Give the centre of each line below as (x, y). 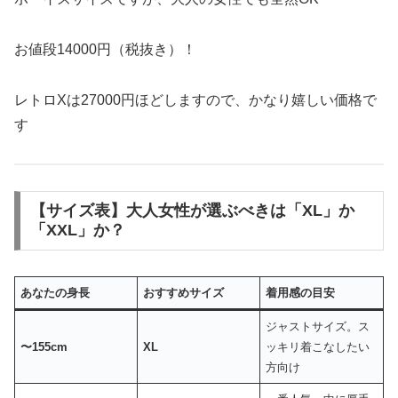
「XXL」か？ (77, 231)
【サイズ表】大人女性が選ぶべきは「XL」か (192, 211)
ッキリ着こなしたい (318, 347)
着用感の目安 (301, 293)
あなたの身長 (56, 293)
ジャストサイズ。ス (318, 327)
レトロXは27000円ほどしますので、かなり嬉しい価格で (195, 99)
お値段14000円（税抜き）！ (105, 50)
